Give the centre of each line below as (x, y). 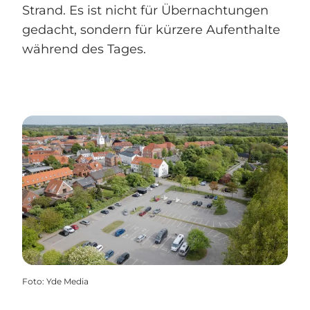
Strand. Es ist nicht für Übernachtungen (145, 11)
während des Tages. (84, 49)
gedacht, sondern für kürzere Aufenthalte (151, 30)
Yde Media (67, 282)
